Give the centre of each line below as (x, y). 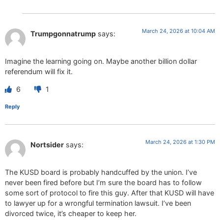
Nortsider (47, 144)
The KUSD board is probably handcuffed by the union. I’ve (101, 172)
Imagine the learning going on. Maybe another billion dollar (101, 61)
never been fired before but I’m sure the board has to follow (103, 183)
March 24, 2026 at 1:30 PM (180, 142)
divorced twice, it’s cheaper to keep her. (71, 214)
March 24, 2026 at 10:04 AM (179, 31)
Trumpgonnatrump (63, 34)
